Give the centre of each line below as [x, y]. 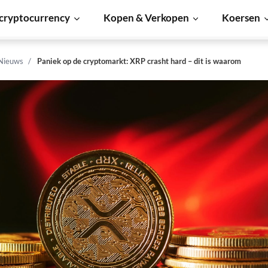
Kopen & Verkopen [146, 18]
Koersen [241, 18]
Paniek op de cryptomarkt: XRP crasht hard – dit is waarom [139, 61]
